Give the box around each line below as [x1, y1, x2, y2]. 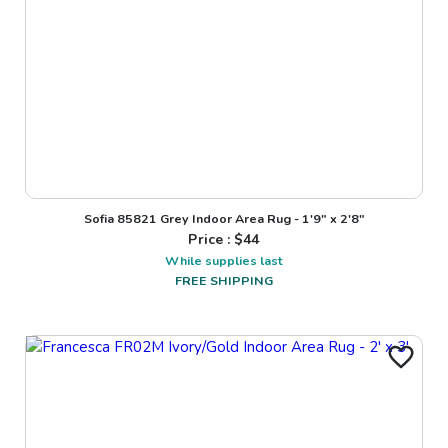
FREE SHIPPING [175, 272, 273, 290]
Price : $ [188, 230, 244, 250]
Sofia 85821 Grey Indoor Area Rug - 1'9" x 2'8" [83, 210, 365, 228]
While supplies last [165, 252, 283, 270]
